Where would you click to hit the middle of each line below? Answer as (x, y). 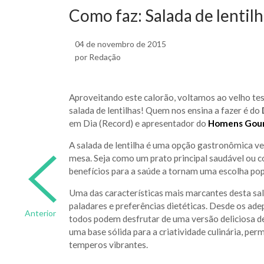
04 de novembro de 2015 (121, 44)
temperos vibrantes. (108, 245)
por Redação (98, 57)
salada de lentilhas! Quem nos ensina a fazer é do (165, 110)
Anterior (40, 213)
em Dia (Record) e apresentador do (138, 123)
